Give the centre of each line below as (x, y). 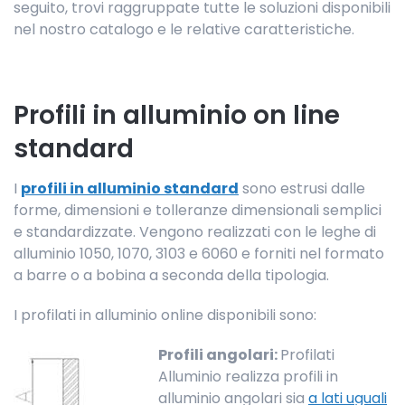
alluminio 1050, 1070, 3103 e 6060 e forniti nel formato (199, 254)
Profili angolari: (219, 355)
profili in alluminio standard (130, 189)
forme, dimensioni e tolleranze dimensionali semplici (198, 211)
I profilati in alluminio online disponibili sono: (165, 316)
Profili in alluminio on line (177, 116)
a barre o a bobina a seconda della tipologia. (171, 276)
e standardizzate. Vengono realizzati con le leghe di (195, 232)
